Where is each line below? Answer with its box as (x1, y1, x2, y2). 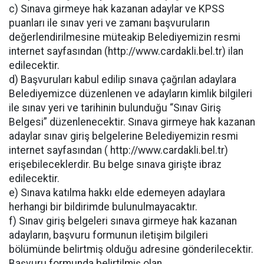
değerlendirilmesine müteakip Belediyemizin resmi (9, 31, 240, 43)
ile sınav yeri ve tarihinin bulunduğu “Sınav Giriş (9, 101, 221, 114)
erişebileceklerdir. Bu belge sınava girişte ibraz (9, 158, 222, 170)
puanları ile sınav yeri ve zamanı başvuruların (9, 16, 210, 29)
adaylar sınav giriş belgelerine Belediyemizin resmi (9, 130, 238, 142)
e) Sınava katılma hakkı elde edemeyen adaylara (9, 186, 225, 199)
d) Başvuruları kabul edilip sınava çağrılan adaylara (9, 73, 236, 85)
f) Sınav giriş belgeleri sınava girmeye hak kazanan (9, 214, 237, 227)
